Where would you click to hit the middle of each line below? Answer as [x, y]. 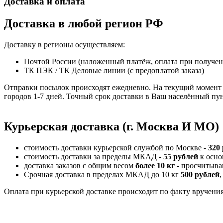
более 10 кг [155, 165]
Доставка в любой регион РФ [84, 23]
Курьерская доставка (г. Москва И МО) [111, 126]
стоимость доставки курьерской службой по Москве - [116, 147]
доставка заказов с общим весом [80, 165]
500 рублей [200, 174]
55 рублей [182, 156]
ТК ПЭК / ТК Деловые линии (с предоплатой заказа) [114, 70]
